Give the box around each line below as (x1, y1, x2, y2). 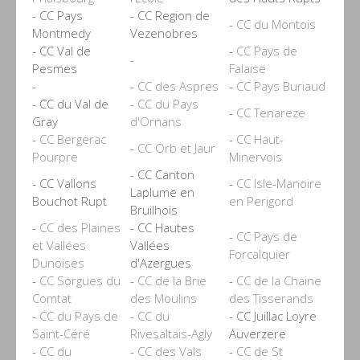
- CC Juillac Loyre (229, 307, 317, 324)
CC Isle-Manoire (236, 174, 321, 191)
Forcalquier (229, 245, 290, 262)
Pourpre (32, 148, 78, 165)
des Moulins (130, 289, 197, 306)
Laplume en (130, 183, 194, 200)
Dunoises (32, 254, 84, 271)
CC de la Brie (137, 272, 207, 288)
